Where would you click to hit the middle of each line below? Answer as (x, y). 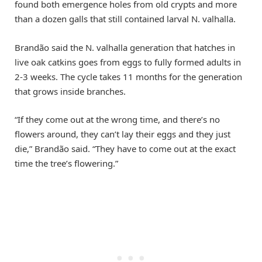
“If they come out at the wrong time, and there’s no (117, 119)
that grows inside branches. (70, 91)
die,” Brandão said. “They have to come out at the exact (125, 148)
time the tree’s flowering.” (66, 163)
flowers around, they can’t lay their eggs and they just (123, 134)
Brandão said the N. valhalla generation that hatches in (125, 47)
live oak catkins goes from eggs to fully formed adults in (128, 62)
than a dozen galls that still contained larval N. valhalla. (125, 19)
